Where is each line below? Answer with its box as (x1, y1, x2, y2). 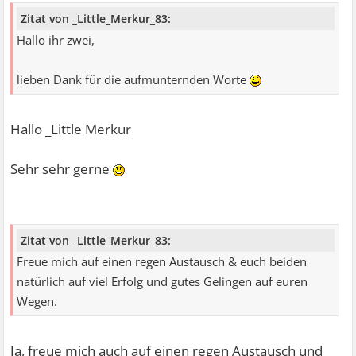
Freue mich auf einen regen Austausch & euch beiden (17, 253, 308, 271)
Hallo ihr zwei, (17, 31, 95, 48)
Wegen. (17, 293, 58, 311)
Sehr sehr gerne (10, 159, 114, 178)
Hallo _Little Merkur (10, 119, 132, 138)
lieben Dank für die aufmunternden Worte (17, 71, 250, 88)
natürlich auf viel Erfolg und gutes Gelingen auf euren (17, 273, 308, 291)
